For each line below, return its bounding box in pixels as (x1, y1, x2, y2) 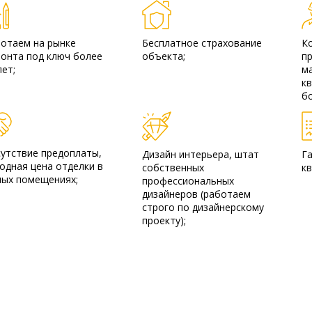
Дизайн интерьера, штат (142, 147, 260, 161)
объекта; (142, 49, 186, 63)
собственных (142, 160, 205, 174)
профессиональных (142, 173, 235, 187)
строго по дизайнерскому (142, 200, 265, 214)
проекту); (142, 213, 187, 227)
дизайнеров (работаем (142, 187, 251, 201)
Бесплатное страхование (142, 36, 263, 49)
